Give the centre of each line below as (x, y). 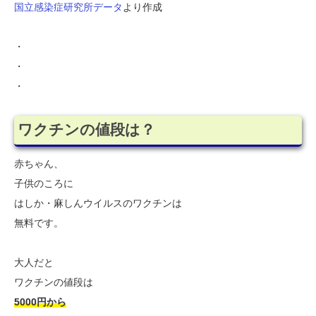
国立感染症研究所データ (68, 7)
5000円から (40, 302)
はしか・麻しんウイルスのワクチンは (98, 203)
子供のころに (44, 184)
